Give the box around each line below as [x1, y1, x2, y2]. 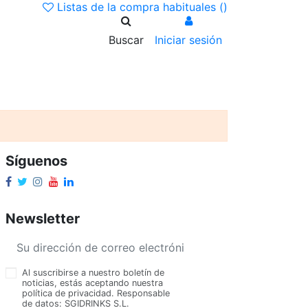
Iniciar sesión [155, 33, 222, 47]
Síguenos [5, 153, 67, 169]
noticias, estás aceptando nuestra [21, 278, 163, 289]
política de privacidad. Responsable [21, 288, 170, 299]
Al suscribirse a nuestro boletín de [21, 267, 164, 278]
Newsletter [5, 210, 80, 227]
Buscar [109, 33, 144, 47]
